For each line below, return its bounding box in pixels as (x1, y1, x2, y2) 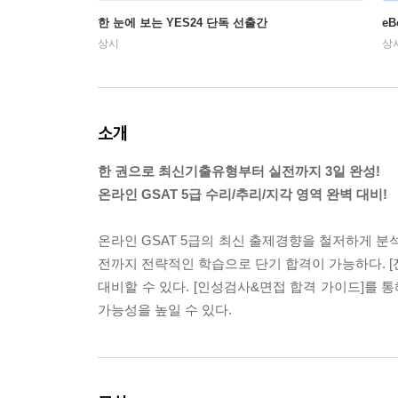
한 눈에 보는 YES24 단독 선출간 (98, 15, 267, 29)
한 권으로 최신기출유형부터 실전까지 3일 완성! (98, 163, 380, 179)
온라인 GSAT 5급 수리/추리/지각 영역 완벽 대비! (98, 186, 387, 202)
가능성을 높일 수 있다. (98, 301, 232, 317)
